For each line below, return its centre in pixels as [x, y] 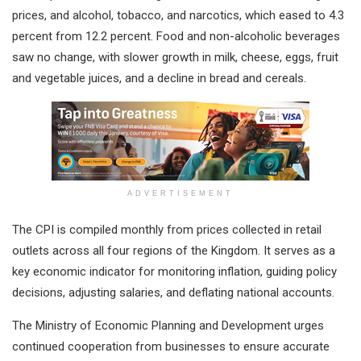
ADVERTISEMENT [180, 194]
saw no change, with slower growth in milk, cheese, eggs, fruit [175, 58]
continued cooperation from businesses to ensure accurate [171, 347]
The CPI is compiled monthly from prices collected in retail [167, 230]
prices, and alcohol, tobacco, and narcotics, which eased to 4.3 [178, 16]
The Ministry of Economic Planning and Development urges [168, 326]
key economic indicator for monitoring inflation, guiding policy [174, 272]
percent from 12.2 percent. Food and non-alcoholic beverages [176, 37]
